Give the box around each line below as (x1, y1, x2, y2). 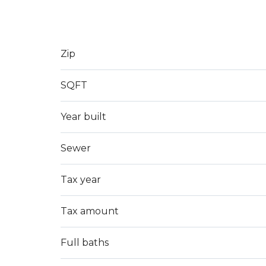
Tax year (61, 174, 101, 185)
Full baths (61, 237, 109, 248)
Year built (61, 111, 106, 122)
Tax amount (61, 205, 119, 217)
